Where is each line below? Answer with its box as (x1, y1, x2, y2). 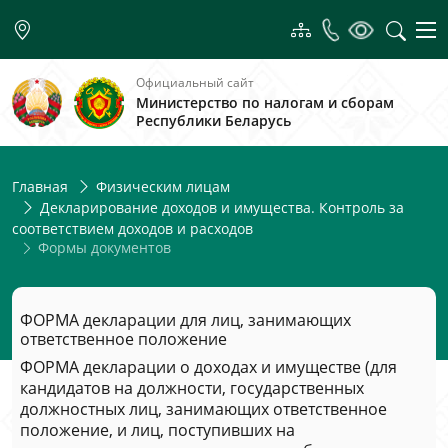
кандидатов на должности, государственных (20, 377, 364, 399)
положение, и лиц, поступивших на (20, 419, 295, 441)
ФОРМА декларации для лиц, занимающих (20, 309, 351, 331)
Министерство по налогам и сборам (136, 93, 394, 112)
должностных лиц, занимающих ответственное (20, 398, 387, 420)
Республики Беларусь (136, 111, 291, 130)
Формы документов (34, 238, 171, 257)
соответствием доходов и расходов (12, 219, 253, 238)
